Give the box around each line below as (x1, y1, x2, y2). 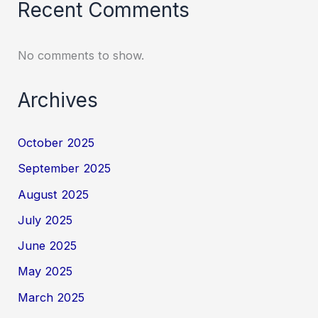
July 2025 (18, 212, 73, 227)
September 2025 (18, 161, 111, 176)
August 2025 (18, 187, 89, 202)
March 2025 (18, 290, 85, 305)
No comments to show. (18, 48, 145, 62)
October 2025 (18, 135, 95, 150)
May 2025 (18, 264, 73, 279)
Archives (18, 88, 99, 113)
